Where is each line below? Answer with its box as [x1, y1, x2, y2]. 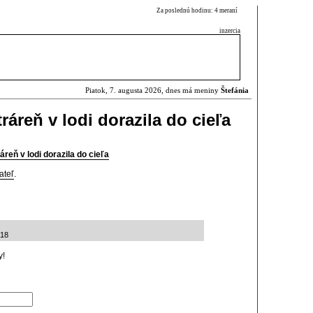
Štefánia [221, 87, 249, 94]
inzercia [219, 27, 240, 34]
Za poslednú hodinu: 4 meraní [156, 7, 240, 14]
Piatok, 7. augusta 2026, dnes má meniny [85, 87, 221, 94]
